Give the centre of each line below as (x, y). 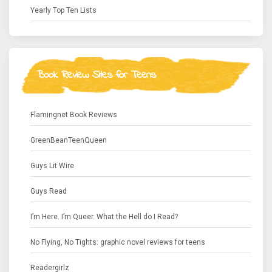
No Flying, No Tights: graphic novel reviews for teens (118, 243)
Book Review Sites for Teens (96, 76)
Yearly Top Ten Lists (63, 11)
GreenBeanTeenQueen (69, 141)
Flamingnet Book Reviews (74, 115)
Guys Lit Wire (52, 166)
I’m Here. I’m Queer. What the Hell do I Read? (104, 217)
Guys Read (49, 192)
